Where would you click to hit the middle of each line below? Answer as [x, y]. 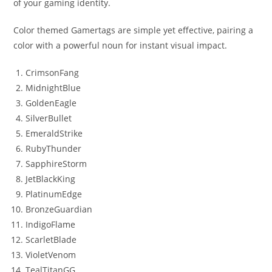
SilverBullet [49, 118]
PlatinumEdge [54, 194]
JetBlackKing [51, 179]
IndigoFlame [51, 225]
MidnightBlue [53, 88]
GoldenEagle [51, 103]
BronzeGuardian [59, 209]
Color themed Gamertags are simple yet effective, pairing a [134, 30]
